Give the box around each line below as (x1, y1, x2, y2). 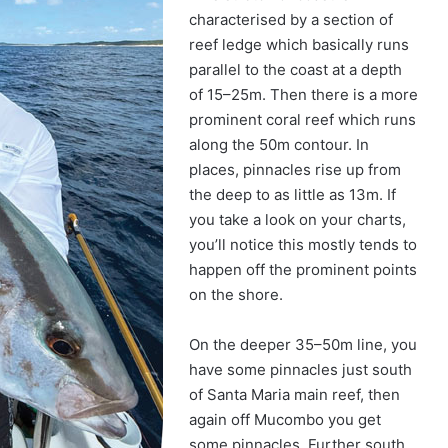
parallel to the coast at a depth (189, 59, 403, 79)
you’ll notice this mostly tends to (189, 234, 418, 254)
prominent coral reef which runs (189, 109, 417, 129)
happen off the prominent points (189, 259, 418, 279)
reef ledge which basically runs (189, 34, 410, 54)
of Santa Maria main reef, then (189, 384, 401, 404)
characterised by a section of (189, 9, 394, 29)
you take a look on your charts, (189, 209, 407, 229)
